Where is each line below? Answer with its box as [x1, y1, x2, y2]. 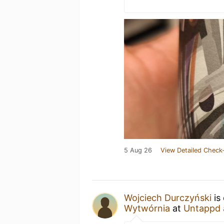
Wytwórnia [124, 203, 170, 213]
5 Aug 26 [124, 146, 152, 154]
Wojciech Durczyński [124, 192, 211, 203]
